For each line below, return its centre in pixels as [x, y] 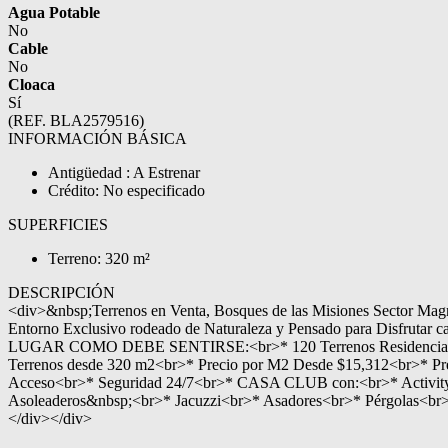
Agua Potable [54, 13]
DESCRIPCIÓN [61, 293]
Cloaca [31, 85]
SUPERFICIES [58, 225]
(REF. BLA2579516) [76, 121]
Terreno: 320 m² [99, 259]
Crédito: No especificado [126, 191]
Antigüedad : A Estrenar [124, 173]
